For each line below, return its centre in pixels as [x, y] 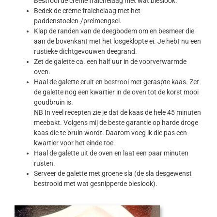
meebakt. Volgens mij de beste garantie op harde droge [116, 123]
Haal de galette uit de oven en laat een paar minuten [111, 153]
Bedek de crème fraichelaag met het [87, 11]
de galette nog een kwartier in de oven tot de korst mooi [116, 92]
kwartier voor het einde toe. [74, 143]
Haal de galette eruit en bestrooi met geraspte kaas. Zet [116, 82]
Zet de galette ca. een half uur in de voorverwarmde [110, 62]
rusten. [44, 163]
